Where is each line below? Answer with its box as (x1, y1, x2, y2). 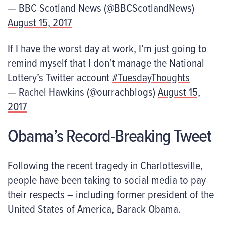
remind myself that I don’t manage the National (8, 54, 204, 70)
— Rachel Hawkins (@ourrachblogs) (8, 83, 158, 99)
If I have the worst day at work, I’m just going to (8, 40, 207, 56)
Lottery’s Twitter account (8, 69, 112, 85)
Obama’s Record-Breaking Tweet (8, 123, 211, 148)
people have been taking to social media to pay (8, 171, 206, 187)
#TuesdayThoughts (112, 69, 190, 85)
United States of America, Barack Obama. (8, 200, 181, 216)
